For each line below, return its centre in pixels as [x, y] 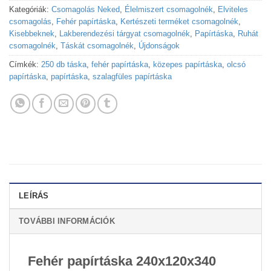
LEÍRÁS [34, 195]
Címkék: [25, 64]
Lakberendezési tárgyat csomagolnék [125, 33]
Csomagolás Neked [86, 9]
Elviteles [233, 9]
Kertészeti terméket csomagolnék [179, 21]
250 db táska [64, 64]
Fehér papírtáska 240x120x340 [122, 261]
